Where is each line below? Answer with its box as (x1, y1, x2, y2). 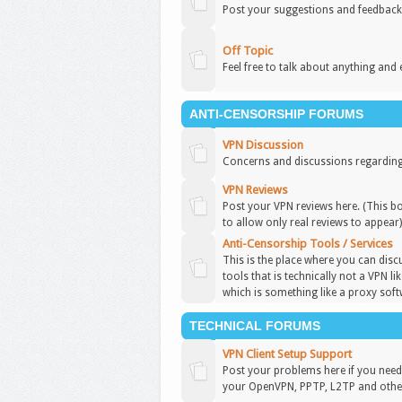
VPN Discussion (223, 138, 304, 152)
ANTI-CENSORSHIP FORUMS (189, 107, 363, 121)
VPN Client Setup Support (223, 347, 353, 361)
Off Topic (223, 44, 274, 57)
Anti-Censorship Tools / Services (223, 237, 394, 250)
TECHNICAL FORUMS (189, 319, 320, 333)
